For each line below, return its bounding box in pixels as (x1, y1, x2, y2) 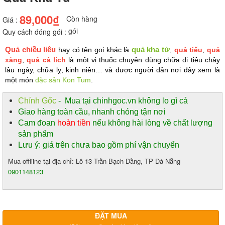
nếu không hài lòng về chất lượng (90, 119, 212, 128)
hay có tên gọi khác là (58, 46, 130, 54)
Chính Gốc (18, 96, 56, 105)
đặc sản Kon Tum (35, 76, 91, 84)
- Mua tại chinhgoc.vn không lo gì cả (56, 96, 188, 105)
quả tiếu (174, 46, 203, 54)
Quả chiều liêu (5, 46, 58, 54)
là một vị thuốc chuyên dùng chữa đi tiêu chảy (65, 56, 220, 64)
